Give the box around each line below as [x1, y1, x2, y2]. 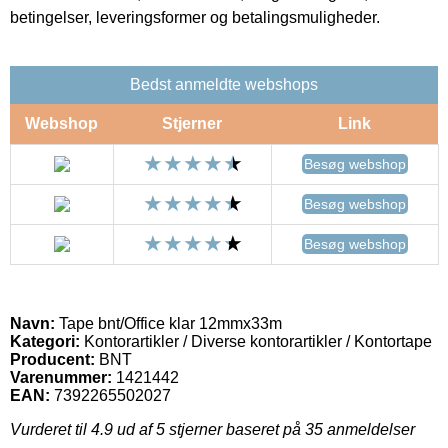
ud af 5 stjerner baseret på [113, 420, 305, 438]
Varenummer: [10, 368, 112, 386]
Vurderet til [10, 420, 91, 438]
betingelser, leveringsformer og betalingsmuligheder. [10, 8, 380, 26]
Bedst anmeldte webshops [130, 75, 318, 93]
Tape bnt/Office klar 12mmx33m [55, 314, 282, 332]
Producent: [10, 350, 95, 368]
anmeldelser [323, 420, 415, 438]
